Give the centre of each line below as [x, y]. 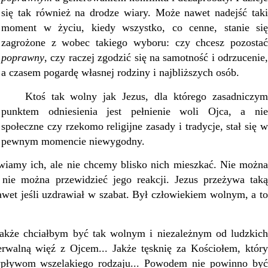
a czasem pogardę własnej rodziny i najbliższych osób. [120, 72]
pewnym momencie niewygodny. [73, 141]
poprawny [23, 57]
